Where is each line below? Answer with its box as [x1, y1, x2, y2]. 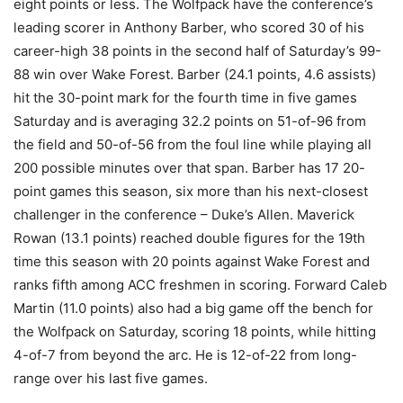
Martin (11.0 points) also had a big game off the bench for [13, 300, 373, 317]
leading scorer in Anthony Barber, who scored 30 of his [13, 19, 364, 36]
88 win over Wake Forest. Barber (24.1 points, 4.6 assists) [13, 66, 376, 83]
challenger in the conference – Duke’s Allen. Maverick [13, 206, 354, 223]
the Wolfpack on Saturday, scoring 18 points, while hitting [13, 323, 376, 340]
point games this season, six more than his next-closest [13, 183, 368, 200]
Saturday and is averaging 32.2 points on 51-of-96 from [13, 112, 366, 130]
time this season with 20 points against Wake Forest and [13, 253, 370, 270]
